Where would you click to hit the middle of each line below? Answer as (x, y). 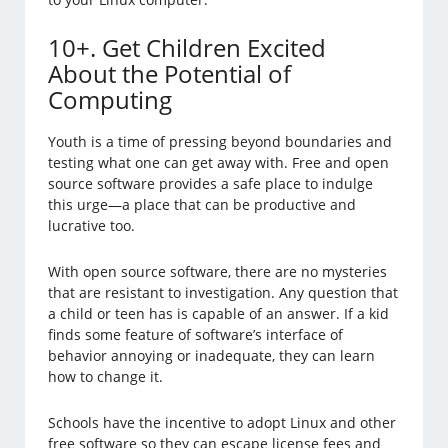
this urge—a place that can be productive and (202, 205)
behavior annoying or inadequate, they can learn (212, 356)
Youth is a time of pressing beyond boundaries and (220, 142)
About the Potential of (170, 74)
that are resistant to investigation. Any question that (223, 293)
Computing (110, 100)
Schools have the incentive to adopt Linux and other (222, 423)
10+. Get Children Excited (187, 48)
